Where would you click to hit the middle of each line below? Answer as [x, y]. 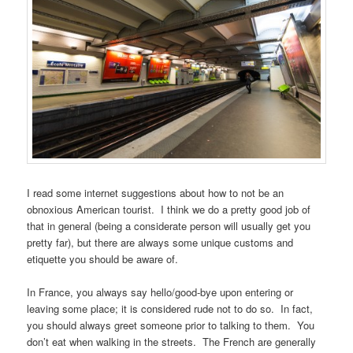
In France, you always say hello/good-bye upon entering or [160, 292]
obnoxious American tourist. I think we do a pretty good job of [169, 210]
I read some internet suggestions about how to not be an [156, 193]
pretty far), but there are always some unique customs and [160, 243]
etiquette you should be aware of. [103, 259]
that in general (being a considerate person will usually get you [169, 226]
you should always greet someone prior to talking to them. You [171, 325]
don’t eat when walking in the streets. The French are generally [172, 342]
